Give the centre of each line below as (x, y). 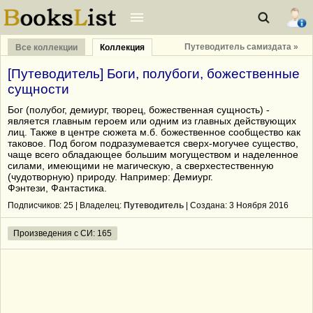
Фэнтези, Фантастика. (57, 188)
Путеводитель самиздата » (241, 47)
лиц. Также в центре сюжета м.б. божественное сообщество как (154, 132)
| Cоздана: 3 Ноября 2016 (236, 205)
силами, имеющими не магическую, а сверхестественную (141, 166)
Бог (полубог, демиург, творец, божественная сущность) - (139, 110)
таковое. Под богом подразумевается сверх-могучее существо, (153, 143)
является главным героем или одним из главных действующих (152, 121)
